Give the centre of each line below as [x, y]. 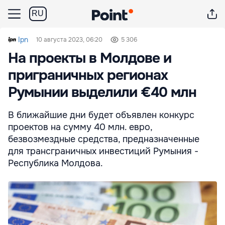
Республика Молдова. [55, 163]
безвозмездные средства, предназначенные [104, 139]
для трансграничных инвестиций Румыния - [103, 151]
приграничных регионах [88, 75]
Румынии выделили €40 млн [102, 92]
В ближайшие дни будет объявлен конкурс [101, 115]
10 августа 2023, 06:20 [69, 40]
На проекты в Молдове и [90, 58]
